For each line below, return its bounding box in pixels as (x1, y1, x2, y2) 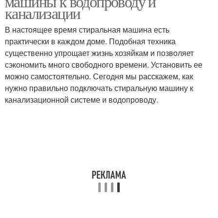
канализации (5, 2, 80, 23)
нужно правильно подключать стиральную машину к (5, 82, 193, 93)
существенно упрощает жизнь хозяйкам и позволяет (5, 47, 194, 58)
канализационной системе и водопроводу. (5, 94, 158, 105)
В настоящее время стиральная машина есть (5, 24, 169, 35)
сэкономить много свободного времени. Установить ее (5, 59, 202, 70)
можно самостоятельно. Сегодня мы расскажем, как (5, 71, 193, 82)
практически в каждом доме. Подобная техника (5, 36, 176, 47)
